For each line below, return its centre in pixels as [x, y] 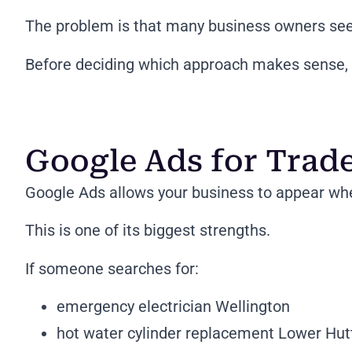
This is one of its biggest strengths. [148, 231]
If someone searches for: [112, 268]
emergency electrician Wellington [173, 307]
